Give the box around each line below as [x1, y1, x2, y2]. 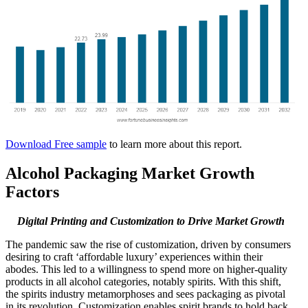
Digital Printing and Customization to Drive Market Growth [16, 215, 285, 228]
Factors [5, 183, 59, 201]
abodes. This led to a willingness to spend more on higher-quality [5, 263, 287, 276]
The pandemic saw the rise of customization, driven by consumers [5, 239, 291, 251]
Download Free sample [5, 138, 107, 151]
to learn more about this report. [107, 138, 242, 151]
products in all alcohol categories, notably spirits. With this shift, [5, 276, 281, 288]
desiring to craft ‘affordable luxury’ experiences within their [5, 251, 263, 263]
